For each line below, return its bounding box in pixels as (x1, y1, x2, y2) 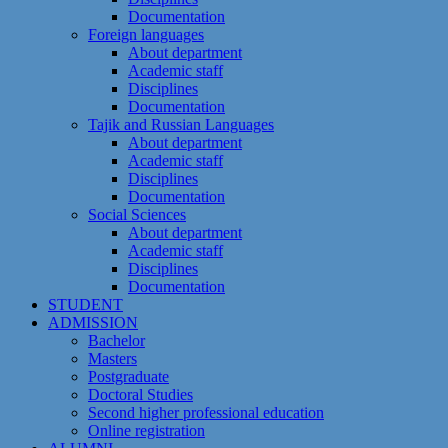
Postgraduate (88, 368, 169, 385)
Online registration (88, 422, 205, 439)
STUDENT (48, 296, 123, 313)
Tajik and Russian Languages (88, 116, 274, 133)
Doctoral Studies (88, 386, 193, 403)
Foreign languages (88, 26, 204, 43)
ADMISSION (48, 314, 138, 331)
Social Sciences (88, 206, 186, 223)
